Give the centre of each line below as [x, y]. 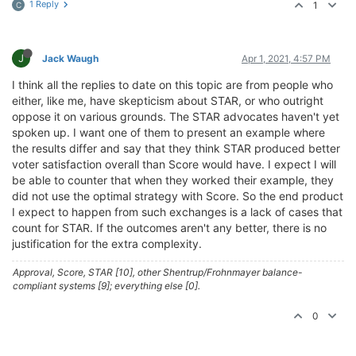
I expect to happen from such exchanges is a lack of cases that [177, 212]
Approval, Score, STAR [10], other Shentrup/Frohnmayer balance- [158, 272]
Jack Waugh [70, 58]
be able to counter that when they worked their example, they [173, 180]
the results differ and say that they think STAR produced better [176, 148]
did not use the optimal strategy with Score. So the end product [178, 196]
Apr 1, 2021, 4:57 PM [286, 58]
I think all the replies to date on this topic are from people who [172, 85]
